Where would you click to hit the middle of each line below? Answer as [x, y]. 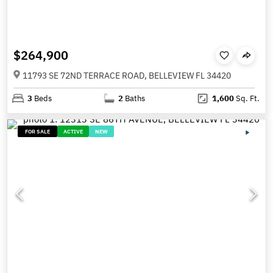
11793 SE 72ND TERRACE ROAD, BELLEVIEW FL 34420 [127, 76]
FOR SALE [38, 131]
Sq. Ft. [246, 99]
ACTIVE [73, 131]
